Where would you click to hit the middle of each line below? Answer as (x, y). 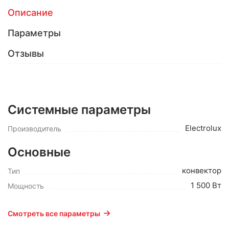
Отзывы (26, 53)
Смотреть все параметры (54, 213)
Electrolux (203, 128)
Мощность (26, 186)
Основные (39, 152)
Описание (30, 13)
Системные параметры (79, 110)
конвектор (202, 170)
